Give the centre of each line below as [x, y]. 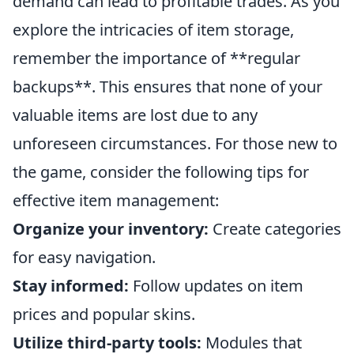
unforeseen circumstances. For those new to [175, 143]
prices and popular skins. [104, 314]
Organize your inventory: [111, 229]
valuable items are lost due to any [135, 115]
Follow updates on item [216, 286]
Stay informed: [71, 286]
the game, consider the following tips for [161, 172]
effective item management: [116, 200]
